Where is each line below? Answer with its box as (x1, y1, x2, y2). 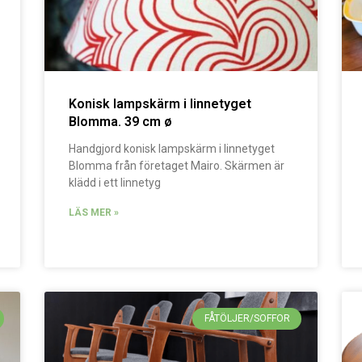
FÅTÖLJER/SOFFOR (204, 313, 290, 325)
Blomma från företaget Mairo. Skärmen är (68, 159, 284, 173)
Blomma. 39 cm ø (68, 114, 172, 130)
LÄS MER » (68, 207, 119, 219)
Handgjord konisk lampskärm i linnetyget (68, 142, 275, 156)
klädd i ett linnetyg (68, 176, 161, 190)
